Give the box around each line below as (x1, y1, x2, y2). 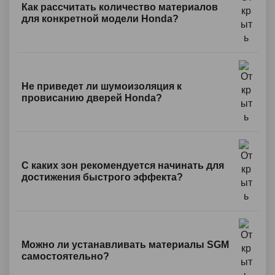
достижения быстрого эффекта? (21, 172, 183, 182)
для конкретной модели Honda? (21, 14, 179, 24)
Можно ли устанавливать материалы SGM (21, 239, 229, 250)
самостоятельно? (21, 251, 109, 261)
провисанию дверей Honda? (21, 93, 162, 103)
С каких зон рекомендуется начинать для (21, 160, 224, 171)
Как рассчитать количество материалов (21, 2, 218, 12)
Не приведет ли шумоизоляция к (21, 81, 182, 91)
